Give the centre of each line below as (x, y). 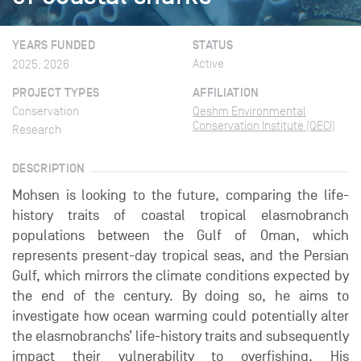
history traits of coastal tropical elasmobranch (180, 216)
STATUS (213, 45)
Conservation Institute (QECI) (264, 126)
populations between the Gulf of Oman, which (180, 236)
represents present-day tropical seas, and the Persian (180, 256)
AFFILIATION (226, 92)
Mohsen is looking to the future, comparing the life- (180, 195)
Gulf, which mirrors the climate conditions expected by (180, 276)
